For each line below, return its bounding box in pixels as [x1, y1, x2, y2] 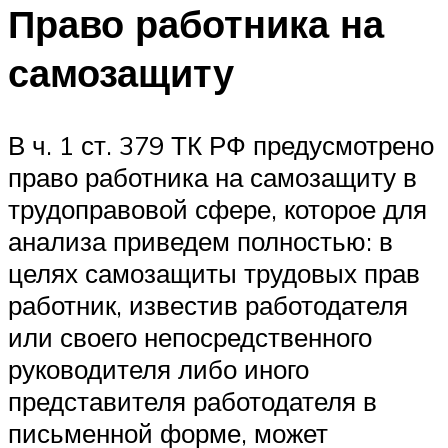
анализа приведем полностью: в [8, 224, 393, 257]
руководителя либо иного [8, 352, 309, 385]
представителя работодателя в [8, 384, 377, 417]
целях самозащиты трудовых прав [8, 256, 420, 289]
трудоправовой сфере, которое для [8, 192, 427, 225]
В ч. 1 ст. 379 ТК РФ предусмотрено [8, 128, 434, 161]
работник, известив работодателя [8, 288, 408, 321]
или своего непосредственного [8, 320, 372, 353]
